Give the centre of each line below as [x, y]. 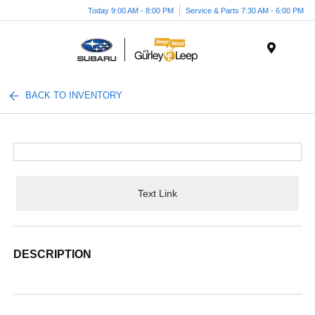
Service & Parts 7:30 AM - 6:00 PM [245, 10]
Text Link [157, 193]
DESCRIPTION [53, 254]
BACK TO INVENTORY [74, 95]
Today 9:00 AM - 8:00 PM [131, 10]
